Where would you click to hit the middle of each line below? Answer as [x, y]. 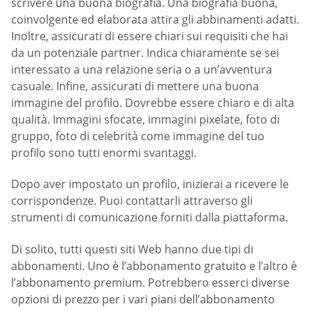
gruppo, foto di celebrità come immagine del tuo [138, 136]
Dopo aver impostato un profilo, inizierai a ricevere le [150, 184]
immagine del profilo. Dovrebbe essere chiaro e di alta [153, 102]
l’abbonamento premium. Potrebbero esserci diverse [150, 282]
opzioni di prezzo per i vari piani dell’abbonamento [143, 299]
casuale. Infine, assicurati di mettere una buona [135, 86]
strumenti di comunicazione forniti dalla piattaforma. [150, 218]
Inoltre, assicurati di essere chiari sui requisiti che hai [150, 36]
